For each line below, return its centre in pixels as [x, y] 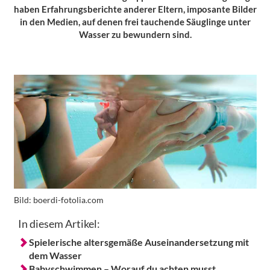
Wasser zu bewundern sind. [135, 34]
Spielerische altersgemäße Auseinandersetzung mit [139, 242]
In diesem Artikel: [59, 224]
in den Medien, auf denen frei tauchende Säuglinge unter [135, 22]
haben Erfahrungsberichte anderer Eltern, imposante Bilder [135, 9]
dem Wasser [55, 256]
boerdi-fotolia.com [68, 200]
